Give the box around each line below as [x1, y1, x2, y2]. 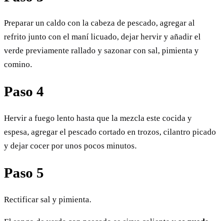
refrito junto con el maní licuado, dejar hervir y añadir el [4, 32, 201, 42]
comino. [4, 60, 32, 70]
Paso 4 [4, 83, 44, 100]
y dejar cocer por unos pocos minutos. [4, 141, 137, 151]
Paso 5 [4, 165, 44, 181]
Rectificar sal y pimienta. [4, 195, 91, 205]
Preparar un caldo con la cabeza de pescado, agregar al [4, 18, 195, 28]
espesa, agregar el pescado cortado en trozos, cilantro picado [4, 127, 216, 137]
